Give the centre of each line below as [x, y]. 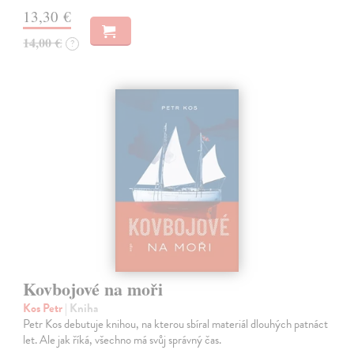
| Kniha [82, 308]
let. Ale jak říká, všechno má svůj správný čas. [122, 339]
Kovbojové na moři [93, 288]
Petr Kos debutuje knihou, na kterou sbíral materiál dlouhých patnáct [176, 324]
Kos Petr [44, 308]
